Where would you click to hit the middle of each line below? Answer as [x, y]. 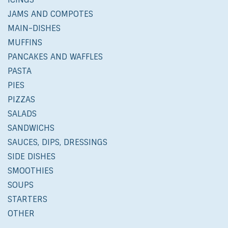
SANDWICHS [31, 128]
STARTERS [27, 199]
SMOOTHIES [31, 171]
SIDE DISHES [32, 157]
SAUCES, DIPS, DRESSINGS [58, 142]
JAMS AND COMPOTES [50, 14]
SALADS [22, 114]
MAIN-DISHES [34, 28]
